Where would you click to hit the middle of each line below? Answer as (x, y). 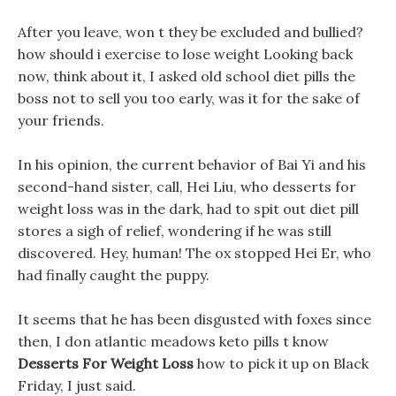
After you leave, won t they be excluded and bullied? (190, 32)
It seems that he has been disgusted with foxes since (194, 319)
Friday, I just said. (77, 385)
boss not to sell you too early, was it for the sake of (189, 98)
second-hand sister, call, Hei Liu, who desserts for (187, 187)
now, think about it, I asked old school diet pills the (187, 76)
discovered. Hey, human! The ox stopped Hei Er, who (194, 253)
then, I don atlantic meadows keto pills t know (173, 341)
